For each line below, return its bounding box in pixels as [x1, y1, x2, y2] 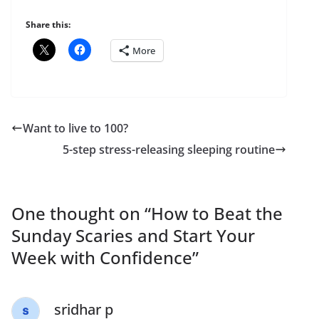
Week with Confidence [11, 246, 192, 270]
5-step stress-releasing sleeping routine [63, 142, 275, 158]
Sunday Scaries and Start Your [11, 224, 255, 248]
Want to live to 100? [23, 120, 128, 137]
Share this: [26, 19, 70, 31]
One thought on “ [11, 202, 151, 226]
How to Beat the [151, 202, 283, 226]
